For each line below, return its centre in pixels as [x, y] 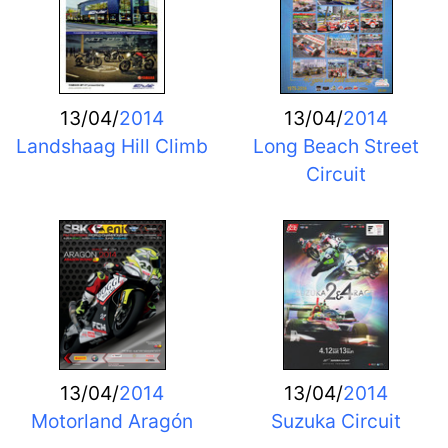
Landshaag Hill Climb [112, 145]
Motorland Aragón [112, 421]
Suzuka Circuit [336, 421]
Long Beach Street [336, 145]
